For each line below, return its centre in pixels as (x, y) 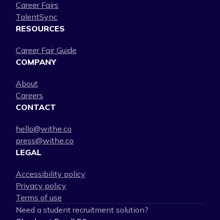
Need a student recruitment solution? (82, 210)
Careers (29, 95)
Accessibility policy (51, 174)
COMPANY (36, 62)
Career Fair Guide (46, 50)
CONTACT (36, 107)
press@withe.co (45, 140)
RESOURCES (40, 28)
